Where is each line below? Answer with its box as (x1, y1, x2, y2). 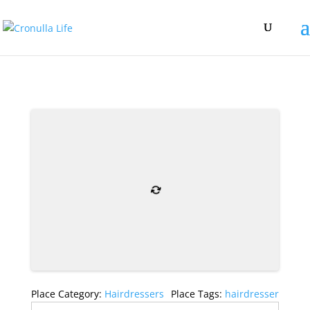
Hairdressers (104, 286, 164, 300)
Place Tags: (171, 286, 226, 300)
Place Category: (30, 286, 104, 300)
